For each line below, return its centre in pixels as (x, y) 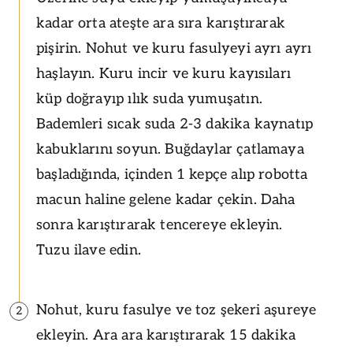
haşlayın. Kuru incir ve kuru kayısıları (164, 73)
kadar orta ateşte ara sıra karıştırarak (161, 23)
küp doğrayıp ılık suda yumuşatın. (149, 98)
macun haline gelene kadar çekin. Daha (166, 199)
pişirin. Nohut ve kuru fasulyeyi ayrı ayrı (174, 48)
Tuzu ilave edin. (89, 250)
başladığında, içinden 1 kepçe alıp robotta (172, 174)
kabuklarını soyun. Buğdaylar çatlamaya (170, 149)
